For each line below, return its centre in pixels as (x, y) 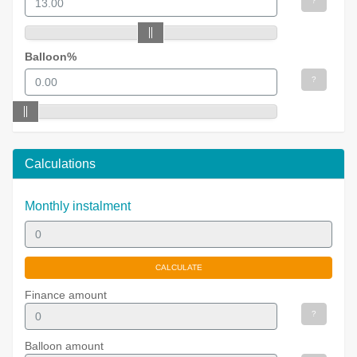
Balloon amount (64, 346)
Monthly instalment (78, 206)
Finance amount (66, 295)
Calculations (60, 164)
